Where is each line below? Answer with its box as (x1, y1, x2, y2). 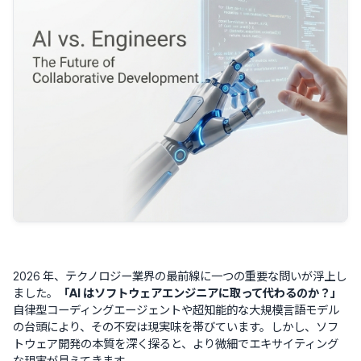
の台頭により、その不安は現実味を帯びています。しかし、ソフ (13, 320, 338, 334)
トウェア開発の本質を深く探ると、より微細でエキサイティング (13, 337, 338, 351)
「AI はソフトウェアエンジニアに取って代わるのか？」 (58, 286, 342, 300)
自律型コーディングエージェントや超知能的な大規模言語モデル (13, 303, 339, 317)
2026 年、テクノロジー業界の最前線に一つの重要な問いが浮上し (13, 269, 346, 283)
